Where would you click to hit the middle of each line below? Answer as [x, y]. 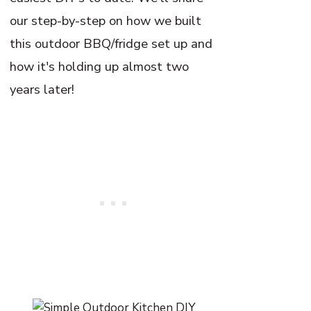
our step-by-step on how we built [106, 20]
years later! [42, 89]
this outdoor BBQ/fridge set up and [111, 43]
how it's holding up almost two [100, 66]
